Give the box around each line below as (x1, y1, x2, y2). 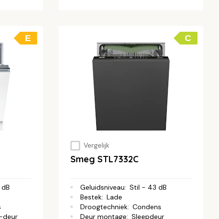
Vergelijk (83, 141, 109, 150)
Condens (132, 202, 161, 211)
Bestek (80, 192, 102, 201)
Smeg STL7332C (70, 153, 138, 165)
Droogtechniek (80, 202, 128, 211)
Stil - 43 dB (130, 182, 167, 192)
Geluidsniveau (80, 182, 125, 192)
